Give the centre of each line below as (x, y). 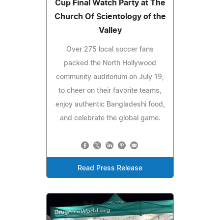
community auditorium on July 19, (110, 77)
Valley (110, 31)
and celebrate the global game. (110, 119)
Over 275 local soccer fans (110, 50)
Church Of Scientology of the (110, 17)
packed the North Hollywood (110, 64)
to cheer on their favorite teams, (110, 91)
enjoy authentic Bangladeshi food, (110, 105)
